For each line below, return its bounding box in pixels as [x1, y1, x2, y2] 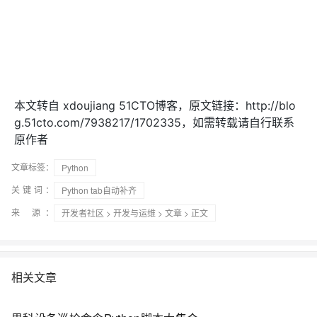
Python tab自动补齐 [62, 184, 137, 196]
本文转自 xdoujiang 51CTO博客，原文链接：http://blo [14, 98, 296, 113]
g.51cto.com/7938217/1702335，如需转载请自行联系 [14, 115, 294, 129]
